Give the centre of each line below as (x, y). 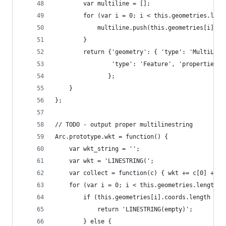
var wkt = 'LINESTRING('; (104, 161)
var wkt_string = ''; (97, 149)
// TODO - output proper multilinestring (124, 125)
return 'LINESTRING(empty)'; (124, 209)
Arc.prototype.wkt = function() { (111, 137)
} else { (83, 221)
